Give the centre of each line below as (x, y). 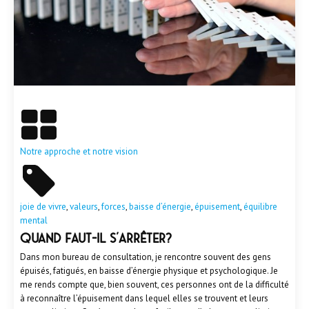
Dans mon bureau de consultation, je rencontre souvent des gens (145, 257)
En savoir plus (154, 93)
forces (113, 206)
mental (33, 220)
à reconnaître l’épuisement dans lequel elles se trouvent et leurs (144, 298)
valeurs (83, 206)
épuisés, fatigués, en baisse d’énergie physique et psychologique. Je (149, 270)
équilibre (260, 206)
